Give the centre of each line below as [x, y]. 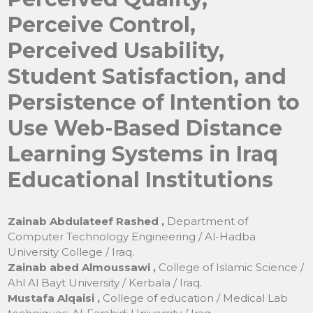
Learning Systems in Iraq [143, 154]
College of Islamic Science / [232, 267]
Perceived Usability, [116, 50]
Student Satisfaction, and [147, 76]
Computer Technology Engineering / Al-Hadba [132, 236]
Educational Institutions [141, 180]
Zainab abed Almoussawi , [83, 267]
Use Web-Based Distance [145, 128]
